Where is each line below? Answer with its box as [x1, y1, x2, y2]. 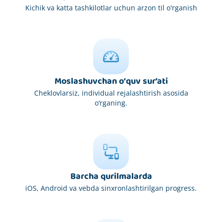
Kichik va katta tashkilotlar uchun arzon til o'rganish [25, 2, 197, 12]
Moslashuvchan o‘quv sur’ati [54, 74, 168, 88]
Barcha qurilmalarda [70, 169, 152, 183]
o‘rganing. [95, 98, 127, 108]
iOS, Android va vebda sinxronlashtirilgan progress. [25, 183, 197, 193]
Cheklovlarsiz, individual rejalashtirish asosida [34, 88, 188, 98]
